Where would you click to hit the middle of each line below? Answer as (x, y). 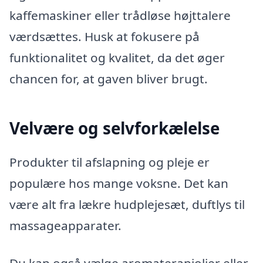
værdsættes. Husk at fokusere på (104, 37)
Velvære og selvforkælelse (114, 128)
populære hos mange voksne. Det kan (119, 183)
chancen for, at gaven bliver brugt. (109, 79)
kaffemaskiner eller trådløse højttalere (120, 16)
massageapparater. (65, 225)
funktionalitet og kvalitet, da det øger (117, 58)
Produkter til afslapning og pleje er (109, 162)
